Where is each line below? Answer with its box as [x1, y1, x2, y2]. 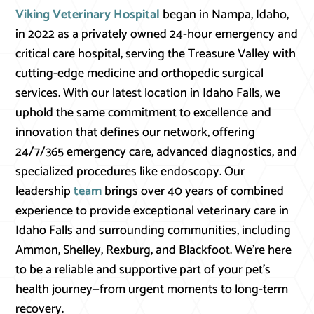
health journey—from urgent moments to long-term [15, 279, 289, 301]
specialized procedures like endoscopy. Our [15, 161, 245, 183]
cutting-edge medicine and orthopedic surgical [15, 63, 264, 85]
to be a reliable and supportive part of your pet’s [15, 259, 271, 281]
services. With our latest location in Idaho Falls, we [15, 83, 281, 104]
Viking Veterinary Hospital [15, 4, 161, 26]
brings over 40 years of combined [102, 181, 285, 203]
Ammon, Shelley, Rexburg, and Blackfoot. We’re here [15, 240, 292, 261]
